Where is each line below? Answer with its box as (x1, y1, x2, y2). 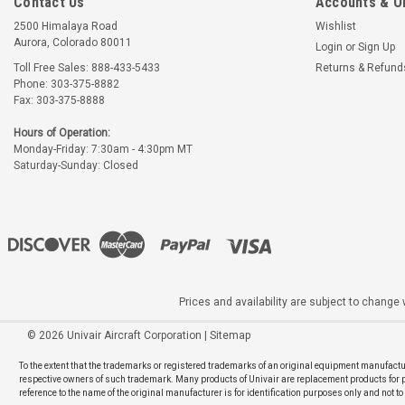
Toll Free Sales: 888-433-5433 (14, 61, 160, 74)
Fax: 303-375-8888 (14, 93, 105, 107)
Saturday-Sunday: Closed (14, 158, 138, 172)
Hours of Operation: (14, 126, 110, 139)
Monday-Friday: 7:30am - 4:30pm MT (14, 142, 193, 155)
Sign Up (357, 40, 395, 53)
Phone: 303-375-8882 (14, 77, 119, 90)
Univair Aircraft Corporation (64, 328, 202, 342)
